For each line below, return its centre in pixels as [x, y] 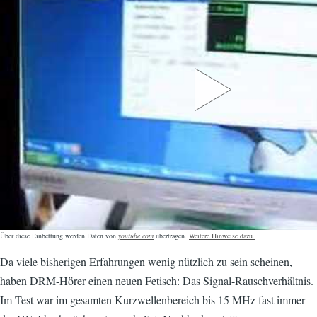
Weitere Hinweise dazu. [222, 236]
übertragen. [170, 236]
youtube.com [136, 236]
